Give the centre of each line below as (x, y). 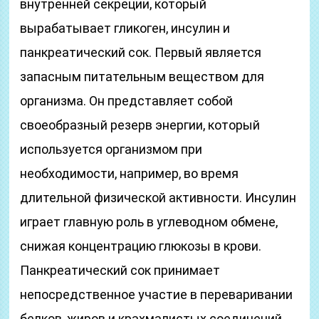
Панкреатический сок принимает (120, 270)
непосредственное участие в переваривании (157, 294)
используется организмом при (111, 149)
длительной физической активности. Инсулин (158, 198)
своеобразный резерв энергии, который (140, 125)
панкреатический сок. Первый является (141, 52)
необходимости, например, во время (130, 173)
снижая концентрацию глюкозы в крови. (141, 246)
